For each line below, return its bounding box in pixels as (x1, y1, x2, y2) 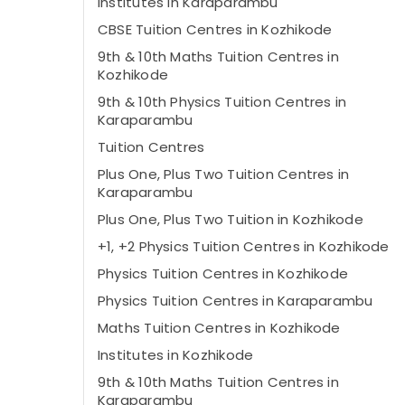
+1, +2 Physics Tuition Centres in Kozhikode (98, 237, 390, 256)
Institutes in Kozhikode (98, 345, 254, 364)
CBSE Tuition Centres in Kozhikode (98, 20, 333, 39)
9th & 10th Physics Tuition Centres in (98, 92, 347, 111)
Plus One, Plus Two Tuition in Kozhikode (98, 210, 363, 229)
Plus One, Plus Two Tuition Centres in (98, 165, 350, 184)
